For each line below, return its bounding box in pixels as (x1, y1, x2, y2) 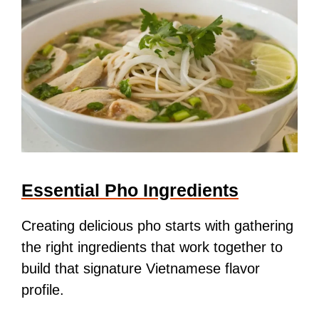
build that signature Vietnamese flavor (21, 261, 260, 277)
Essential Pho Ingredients (21, 180, 239, 201)
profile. (21, 282, 64, 298)
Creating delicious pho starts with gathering (21, 218, 293, 234)
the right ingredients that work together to (21, 239, 283, 256)
